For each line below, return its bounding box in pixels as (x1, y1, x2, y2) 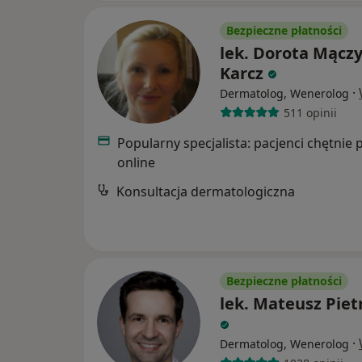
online (116, 154, 155, 172)
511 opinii (283, 104, 337, 120)
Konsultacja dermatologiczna (116, 183, 295, 201)
